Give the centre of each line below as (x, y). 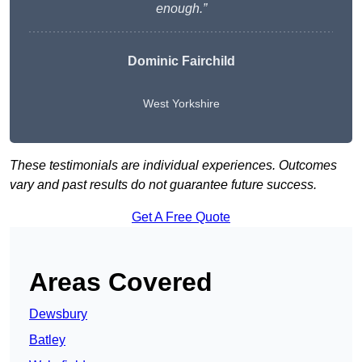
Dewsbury (58, 314)
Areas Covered (121, 282)
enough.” (181, 9)
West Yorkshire (181, 104)
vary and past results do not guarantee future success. (163, 185)
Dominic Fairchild (181, 61)
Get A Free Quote (181, 217)
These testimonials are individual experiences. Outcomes (173, 166)
